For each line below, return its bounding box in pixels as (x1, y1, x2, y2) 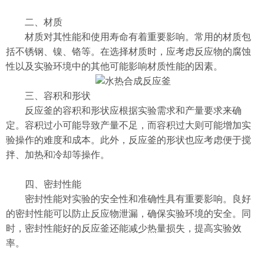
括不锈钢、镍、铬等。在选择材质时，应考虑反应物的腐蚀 (6, 47, 251, 57)
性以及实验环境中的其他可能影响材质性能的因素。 (6, 61, 223, 71)
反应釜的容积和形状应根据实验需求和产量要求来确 (6, 105, 242, 115)
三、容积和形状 (6, 91, 91, 101)
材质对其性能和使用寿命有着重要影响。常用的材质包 (6, 32, 251, 42)
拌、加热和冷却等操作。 (6, 150, 110, 160)
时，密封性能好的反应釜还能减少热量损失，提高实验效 (6, 223, 242, 233)
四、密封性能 (6, 179, 81, 189)
